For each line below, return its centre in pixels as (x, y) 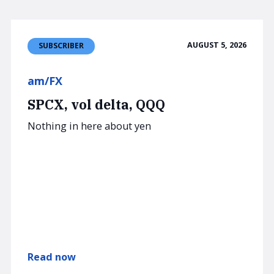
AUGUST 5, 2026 (217, 45)
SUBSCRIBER (61, 46)
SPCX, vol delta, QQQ (96, 104)
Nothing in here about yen (89, 126)
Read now (52, 257)
